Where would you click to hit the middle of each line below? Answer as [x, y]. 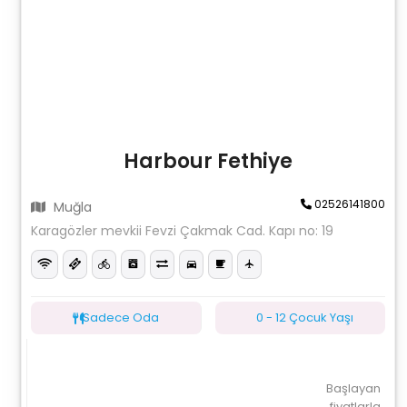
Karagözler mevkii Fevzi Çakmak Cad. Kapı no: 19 [183, 231]
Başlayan [353, 388]
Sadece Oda [121, 318]
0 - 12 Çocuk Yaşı [304, 318]
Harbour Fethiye [208, 161]
